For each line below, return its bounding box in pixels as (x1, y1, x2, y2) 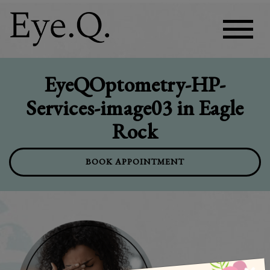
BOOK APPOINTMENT (86, 156, 184, 168)
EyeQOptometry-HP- (44, 71, 226, 98)
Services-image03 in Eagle (26, 94, 244, 121)
